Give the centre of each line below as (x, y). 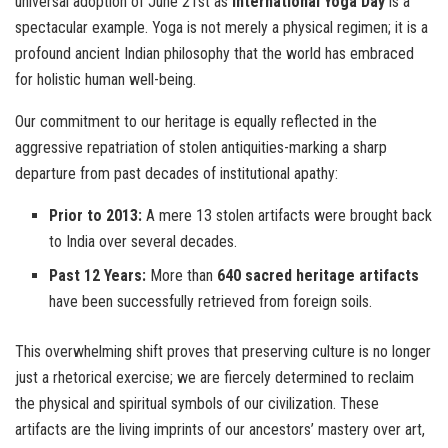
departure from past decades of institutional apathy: (176, 173)
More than (182, 275)
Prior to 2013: (96, 215)
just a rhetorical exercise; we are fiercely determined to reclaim (214, 377)
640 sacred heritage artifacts (318, 275)
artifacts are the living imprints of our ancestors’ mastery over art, (220, 429)
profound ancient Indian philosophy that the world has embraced (214, 53)
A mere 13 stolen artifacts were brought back (287, 215)
